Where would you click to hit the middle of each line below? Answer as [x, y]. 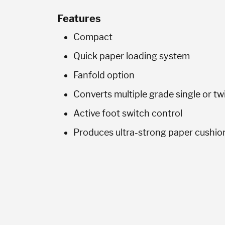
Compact [93, 37]
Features [79, 19]
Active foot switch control [129, 113]
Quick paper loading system [132, 56]
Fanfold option [104, 75]
